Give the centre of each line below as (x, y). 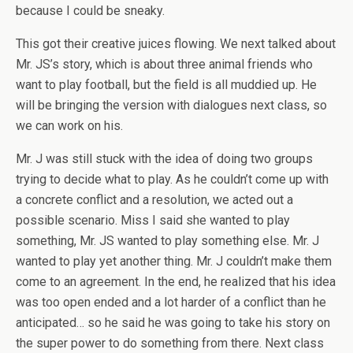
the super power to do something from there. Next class (170, 344)
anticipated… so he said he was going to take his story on (173, 323)
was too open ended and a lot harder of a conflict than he (171, 303)
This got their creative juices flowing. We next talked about (176, 44)
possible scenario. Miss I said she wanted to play (153, 221)
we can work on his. (69, 126)
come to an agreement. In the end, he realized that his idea (176, 282)
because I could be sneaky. (90, 11)
